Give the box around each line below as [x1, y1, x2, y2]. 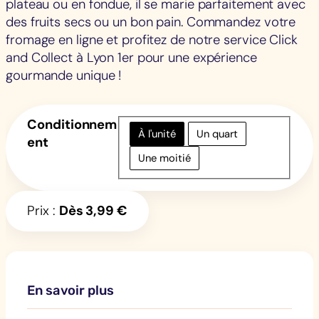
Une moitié [138, 150, 192, 165]
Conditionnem [27, 115, 117, 133]
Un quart [197, 127, 239, 142]
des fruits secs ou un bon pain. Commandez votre [6, 14, 296, 31]
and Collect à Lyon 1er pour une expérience [6, 49, 257, 67]
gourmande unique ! [6, 67, 122, 85]
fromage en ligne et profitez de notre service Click [6, 31, 298, 49]
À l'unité [138, 127, 177, 142]
